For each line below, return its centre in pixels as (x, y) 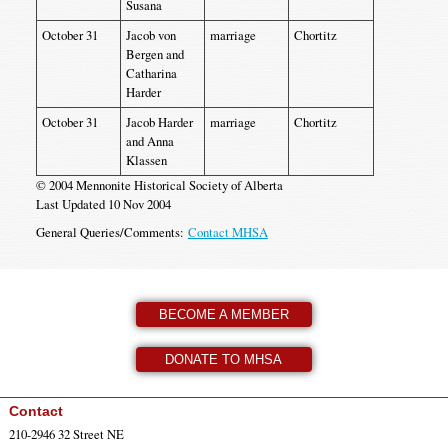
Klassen (146, 160)
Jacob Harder (159, 122)
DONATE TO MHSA (224, 360)
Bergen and (154, 54)
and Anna (149, 141)
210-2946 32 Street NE (66, 433)
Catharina (151, 73)
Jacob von (150, 35)
